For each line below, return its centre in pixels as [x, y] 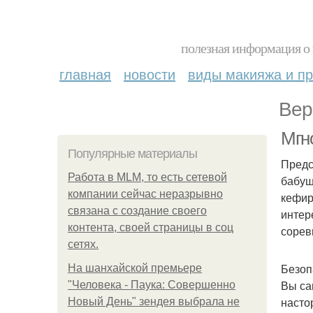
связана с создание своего [137, 211]
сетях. [83, 244]
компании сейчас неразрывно [145, 194]
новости [150, 74]
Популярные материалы [132, 154]
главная [85, 74]
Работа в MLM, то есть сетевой [147, 177]
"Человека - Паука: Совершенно [152, 285]
